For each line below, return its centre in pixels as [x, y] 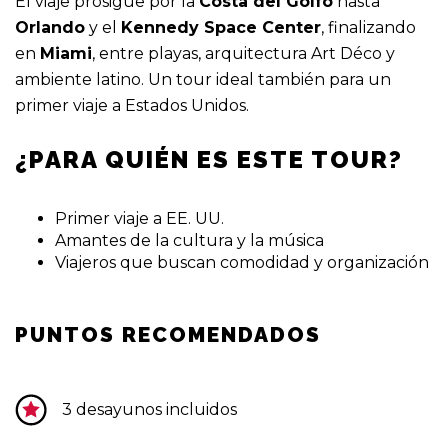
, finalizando [368, 27]
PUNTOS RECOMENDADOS [168, 335]
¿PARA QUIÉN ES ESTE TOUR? [209, 160]
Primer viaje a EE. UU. [139, 219]
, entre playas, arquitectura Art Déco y [243, 53]
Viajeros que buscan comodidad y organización [242, 263]
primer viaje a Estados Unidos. [132, 105]
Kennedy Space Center [221, 27]
